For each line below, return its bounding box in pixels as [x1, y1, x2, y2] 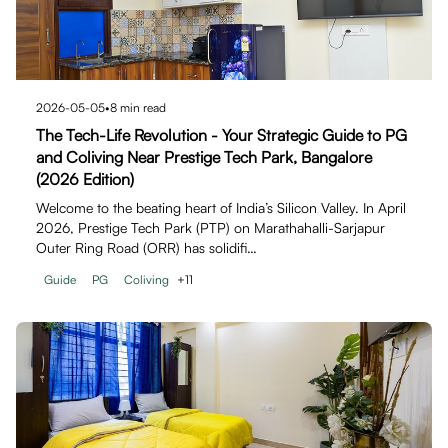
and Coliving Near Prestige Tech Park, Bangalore [36, 147, 372, 167]
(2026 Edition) [36, 169, 134, 189]
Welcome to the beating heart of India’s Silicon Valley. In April [36, 199, 406, 216]
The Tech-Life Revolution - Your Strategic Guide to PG [36, 125, 407, 145]
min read [117, 100, 166, 115]
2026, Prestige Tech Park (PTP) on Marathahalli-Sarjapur [36, 219, 385, 236]
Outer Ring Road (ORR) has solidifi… [36, 239, 257, 256]
